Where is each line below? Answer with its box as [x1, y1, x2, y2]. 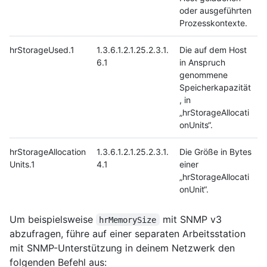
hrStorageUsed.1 [10, 44, 74, 55]
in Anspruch [179, 57, 225, 67]
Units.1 [10, 159, 35, 169]
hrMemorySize [99, 215, 157, 225]
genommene [179, 69, 228, 80]
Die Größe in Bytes [179, 146, 252, 157]
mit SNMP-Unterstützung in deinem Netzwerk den [10, 241, 235, 254]
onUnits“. [179, 119, 213, 130]
